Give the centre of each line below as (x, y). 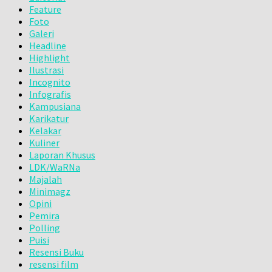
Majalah (46, 179)
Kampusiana (55, 106)
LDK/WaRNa (55, 167)
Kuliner (44, 142)
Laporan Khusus (62, 155)
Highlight (49, 57)
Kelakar (45, 130)
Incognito (50, 82)
